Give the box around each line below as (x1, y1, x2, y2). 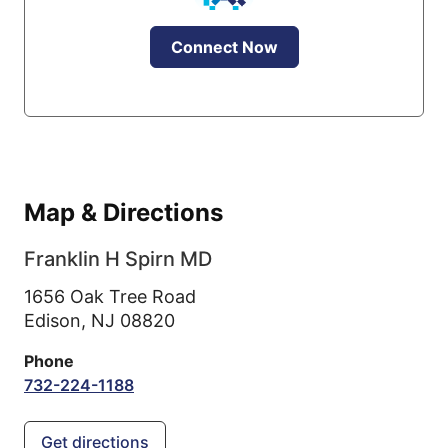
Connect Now (170, 37, 278, 57)
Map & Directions (24, 198, 223, 227)
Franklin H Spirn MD (24, 247, 212, 271)
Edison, (24, 310, 91, 331)
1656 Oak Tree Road (24, 286, 196, 307)
